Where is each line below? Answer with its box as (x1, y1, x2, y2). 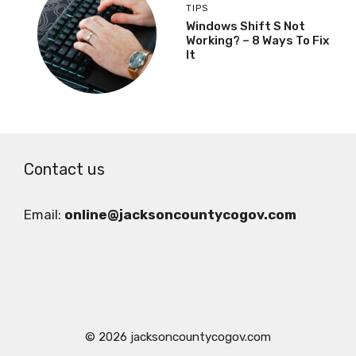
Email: (24, 207, 64, 223)
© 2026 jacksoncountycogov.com (85, 330, 271, 345)
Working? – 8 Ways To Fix (186, 33, 329, 48)
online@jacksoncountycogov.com (64, 207, 296, 223)
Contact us (24, 160, 105, 180)
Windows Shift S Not (186, 18, 305, 33)
